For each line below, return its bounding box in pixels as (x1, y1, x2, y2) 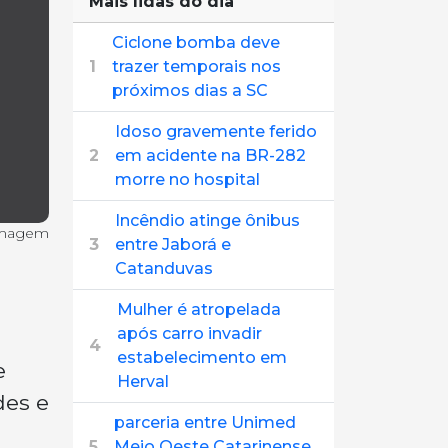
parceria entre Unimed (114, 413, 296, 432)
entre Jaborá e (115, 235, 231, 254)
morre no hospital (115, 170, 260, 189)
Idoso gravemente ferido (115, 122, 317, 141)
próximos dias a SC (112, 81, 268, 100)
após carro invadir (117, 324, 262, 343)
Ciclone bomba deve (112, 33, 280, 52)
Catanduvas (115, 259, 213, 278)
